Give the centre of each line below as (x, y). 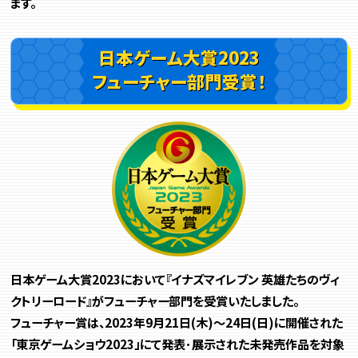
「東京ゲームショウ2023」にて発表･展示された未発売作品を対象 (178, 343)
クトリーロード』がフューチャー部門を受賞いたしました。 (155, 300)
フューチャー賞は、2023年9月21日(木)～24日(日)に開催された (177, 322)
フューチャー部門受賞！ (179, 81)
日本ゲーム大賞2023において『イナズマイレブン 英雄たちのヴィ (175, 278)
